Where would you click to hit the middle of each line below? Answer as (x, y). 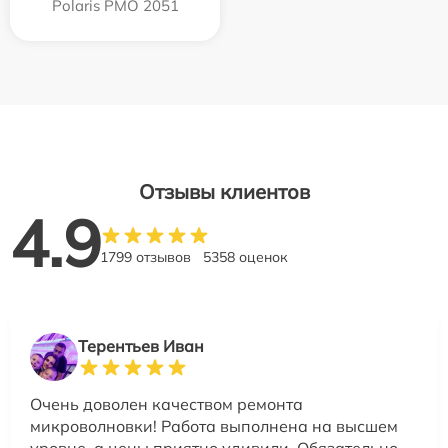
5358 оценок (245, 257)
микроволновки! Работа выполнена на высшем (214, 426)
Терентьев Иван (141, 346)
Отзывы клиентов (224, 192)
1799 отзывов (145, 257)
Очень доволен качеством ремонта (166, 404)
